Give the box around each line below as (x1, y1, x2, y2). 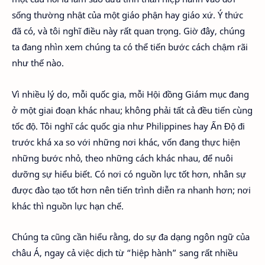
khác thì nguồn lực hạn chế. (12, 199, 124, 212)
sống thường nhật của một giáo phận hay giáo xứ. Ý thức (12, 9, 243, 21)
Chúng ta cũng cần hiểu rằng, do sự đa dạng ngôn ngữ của (12, 231, 250, 243)
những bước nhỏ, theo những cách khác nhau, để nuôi (12, 151, 233, 164)
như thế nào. (12, 57, 64, 69)
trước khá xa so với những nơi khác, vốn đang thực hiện (12, 135, 240, 148)
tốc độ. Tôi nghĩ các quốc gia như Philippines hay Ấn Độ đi (12, 119, 245, 132)
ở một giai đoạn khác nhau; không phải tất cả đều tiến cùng (12, 104, 253, 116)
